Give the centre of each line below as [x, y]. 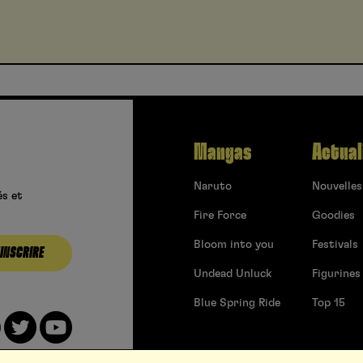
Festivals [335, 244]
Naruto [213, 186]
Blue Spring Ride [237, 303]
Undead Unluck [233, 273]
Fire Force [220, 215]
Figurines [336, 273]
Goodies [333, 215]
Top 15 [329, 303]
